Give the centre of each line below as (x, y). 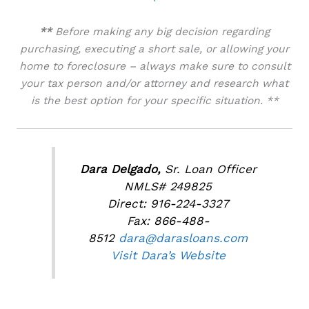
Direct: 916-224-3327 (168, 204)
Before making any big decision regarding (162, 32)
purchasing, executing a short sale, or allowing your (154, 49)
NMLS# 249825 (168, 187)
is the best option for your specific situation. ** (154, 101)
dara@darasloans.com (183, 238)
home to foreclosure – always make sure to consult (154, 67)
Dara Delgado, (122, 169)
